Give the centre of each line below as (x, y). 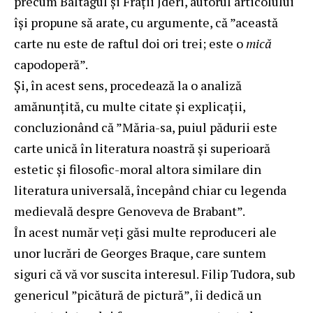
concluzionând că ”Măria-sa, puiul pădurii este (146, 127)
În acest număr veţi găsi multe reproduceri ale (145, 232)
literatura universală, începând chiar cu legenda (150, 190)
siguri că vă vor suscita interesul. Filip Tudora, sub (154, 274)
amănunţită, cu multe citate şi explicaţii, (130, 106)
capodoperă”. (51, 64)
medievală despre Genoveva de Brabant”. (130, 211)
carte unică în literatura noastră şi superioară (142, 148)
